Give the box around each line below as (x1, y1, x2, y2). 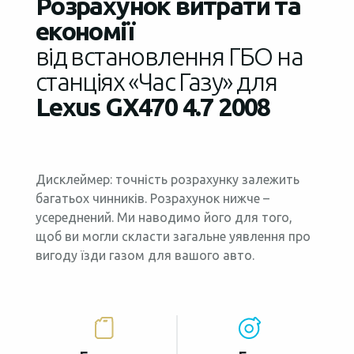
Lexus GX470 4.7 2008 (35, 92, 270, 122)
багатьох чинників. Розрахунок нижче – (35, 191, 269, 206)
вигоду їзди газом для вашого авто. (35, 248, 254, 263)
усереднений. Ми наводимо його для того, (35, 210, 292, 225)
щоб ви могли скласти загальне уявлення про (35, 229, 311, 244)
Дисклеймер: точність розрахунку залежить (35, 172, 299, 187)
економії (35, 17, 134, 46)
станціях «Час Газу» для (35, 67, 277, 96)
